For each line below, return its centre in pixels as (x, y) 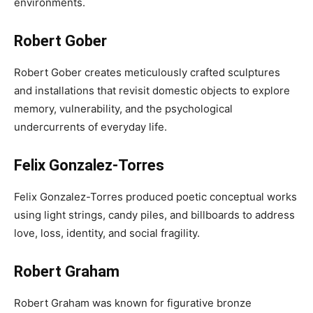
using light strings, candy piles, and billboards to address (154, 215)
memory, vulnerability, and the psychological (123, 109)
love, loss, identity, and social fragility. (107, 233)
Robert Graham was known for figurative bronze (133, 303)
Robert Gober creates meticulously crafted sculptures (147, 72)
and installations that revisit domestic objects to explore (152, 90)
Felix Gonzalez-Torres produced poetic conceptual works (155, 197)
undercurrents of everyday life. (90, 127)
